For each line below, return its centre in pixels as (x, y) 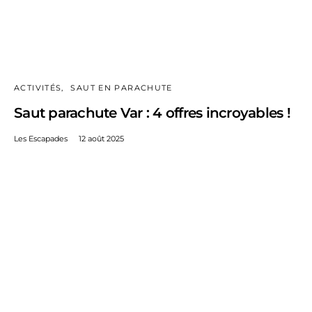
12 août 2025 (101, 138)
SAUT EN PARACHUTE (122, 87)
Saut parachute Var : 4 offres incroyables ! (152, 112)
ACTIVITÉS (38, 87)
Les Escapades (41, 138)
